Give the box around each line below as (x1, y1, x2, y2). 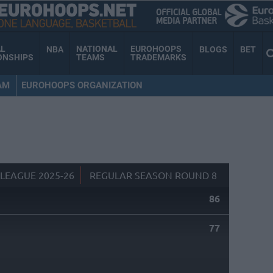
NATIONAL (76, 44, 118, 54)
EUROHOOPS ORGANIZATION (21, 79, 143, 91)
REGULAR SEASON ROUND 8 (89, 169, 217, 182)
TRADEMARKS (130, 52, 186, 63)
